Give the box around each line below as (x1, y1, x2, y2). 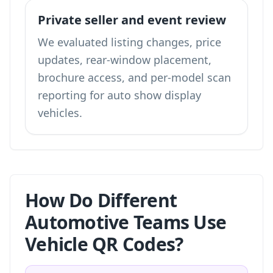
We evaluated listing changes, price (38, 35, 221, 49)
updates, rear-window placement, (38, 52, 211, 67)
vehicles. (38, 105, 82, 120)
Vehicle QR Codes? (25, 232, 183, 257)
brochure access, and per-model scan (38, 70, 231, 85)
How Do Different (25, 188, 177, 213)
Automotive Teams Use (25, 210, 226, 235)
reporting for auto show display (38, 88, 201, 102)
